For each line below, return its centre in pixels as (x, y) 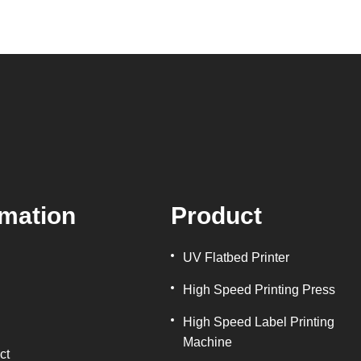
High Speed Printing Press (259, 290)
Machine (208, 342)
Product (217, 216)
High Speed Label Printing (259, 322)
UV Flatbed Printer (237, 257)
